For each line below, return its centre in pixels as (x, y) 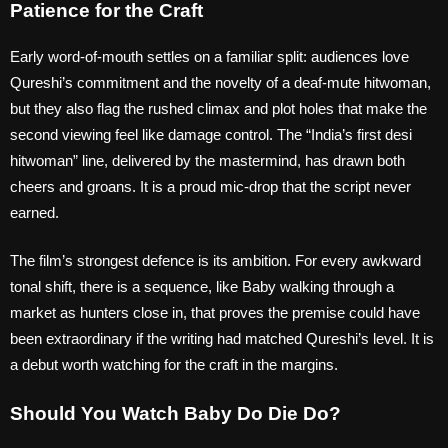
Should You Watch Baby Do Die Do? (175, 413)
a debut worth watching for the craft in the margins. (174, 365)
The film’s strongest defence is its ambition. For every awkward (215, 261)
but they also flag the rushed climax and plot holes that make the (218, 108)
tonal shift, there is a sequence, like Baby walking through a (202, 287)
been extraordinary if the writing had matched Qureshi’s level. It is (222, 339)
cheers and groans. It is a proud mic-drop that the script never (210, 186)
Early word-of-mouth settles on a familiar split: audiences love (209, 56)
